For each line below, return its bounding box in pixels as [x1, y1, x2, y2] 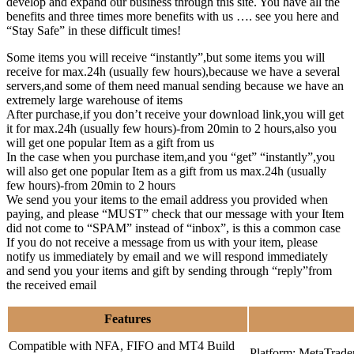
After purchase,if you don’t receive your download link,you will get [6, 107, 344, 121]
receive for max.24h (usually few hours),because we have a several [6, 64, 340, 78]
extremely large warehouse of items [6, 92, 183, 107]
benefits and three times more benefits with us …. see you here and [6, 9, 339, 23]
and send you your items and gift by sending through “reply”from [6, 263, 332, 277]
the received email [6, 277, 96, 292]
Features [104, 311, 151, 326]
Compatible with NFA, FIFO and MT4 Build [9, 338, 235, 352]
